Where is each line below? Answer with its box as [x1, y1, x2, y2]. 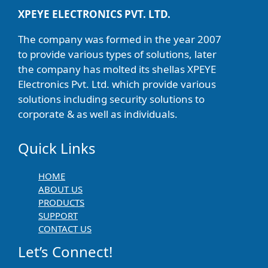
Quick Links [18, 138, 96, 159]
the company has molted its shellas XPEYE [18, 62, 216, 77]
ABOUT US [38, 183, 83, 196]
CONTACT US [38, 223, 92, 235]
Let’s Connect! [18, 242, 112, 262]
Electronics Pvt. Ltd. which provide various [18, 77, 216, 92]
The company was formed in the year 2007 [18, 32, 221, 47]
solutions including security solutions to [18, 92, 205, 106]
